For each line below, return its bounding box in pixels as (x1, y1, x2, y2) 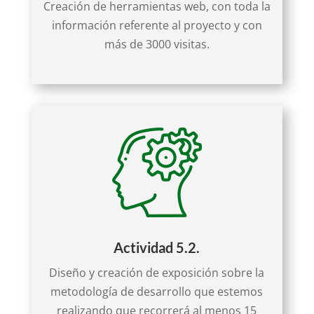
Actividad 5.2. (114, 239, 200, 257)
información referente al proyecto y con (51, 18, 262, 34)
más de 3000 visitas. (104, 36, 210, 53)
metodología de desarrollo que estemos (50, 284, 264, 300)
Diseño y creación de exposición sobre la (49, 265, 265, 281)
